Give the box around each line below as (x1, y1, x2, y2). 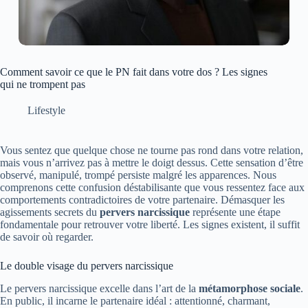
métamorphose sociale (199, 283, 300, 295)
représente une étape (190, 206, 280, 219)
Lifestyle (27, 104, 65, 117)
